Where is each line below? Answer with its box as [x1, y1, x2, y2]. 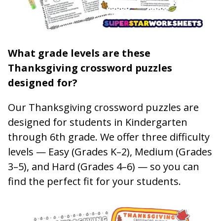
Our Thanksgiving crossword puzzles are [8, 101, 199, 114]
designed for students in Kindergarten [8, 115, 187, 129]
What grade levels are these [8, 46, 150, 60]
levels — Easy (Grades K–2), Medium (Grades [8, 145, 212, 159]
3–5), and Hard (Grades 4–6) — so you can [8, 160, 199, 174]
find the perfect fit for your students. [8, 175, 181, 188]
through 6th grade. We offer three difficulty [8, 130, 210, 144]
